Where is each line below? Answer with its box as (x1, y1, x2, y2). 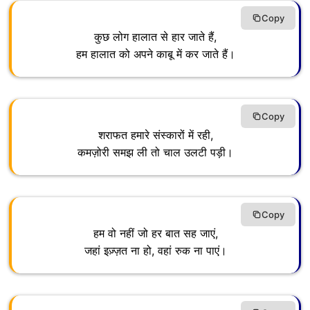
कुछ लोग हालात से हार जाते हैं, (94, 30, 217, 44)
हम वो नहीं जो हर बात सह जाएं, (93, 226, 218, 241)
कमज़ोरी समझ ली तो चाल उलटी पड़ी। (77, 145, 233, 160)
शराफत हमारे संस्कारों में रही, (98, 128, 213, 143)
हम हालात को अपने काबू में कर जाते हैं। (75, 47, 235, 62)
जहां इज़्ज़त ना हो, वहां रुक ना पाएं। (84, 244, 227, 258)
